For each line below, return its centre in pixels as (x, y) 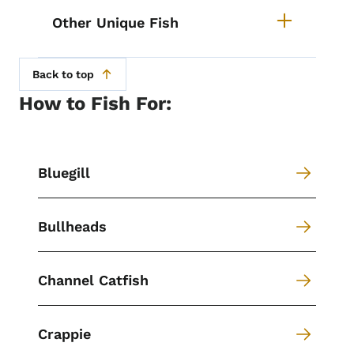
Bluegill (64, 173)
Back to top (63, 75)
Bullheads (72, 226)
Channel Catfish (93, 280)
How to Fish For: (95, 104)
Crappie (64, 334)
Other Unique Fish (115, 23)
